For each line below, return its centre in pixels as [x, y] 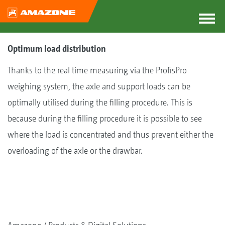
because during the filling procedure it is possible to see [105, 118]
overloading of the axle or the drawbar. [75, 150]
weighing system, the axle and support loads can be [99, 86]
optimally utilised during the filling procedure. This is [100, 102]
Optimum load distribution [57, 48]
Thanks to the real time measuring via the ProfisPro [97, 70]
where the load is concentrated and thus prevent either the [110, 134]
